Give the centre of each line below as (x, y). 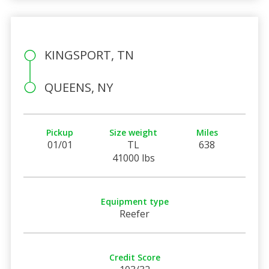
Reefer (134, 213)
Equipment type (134, 201)
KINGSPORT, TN (89, 55)
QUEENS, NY (78, 87)
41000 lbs (133, 158)
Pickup (60, 132)
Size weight (134, 132)
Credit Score (134, 257)
